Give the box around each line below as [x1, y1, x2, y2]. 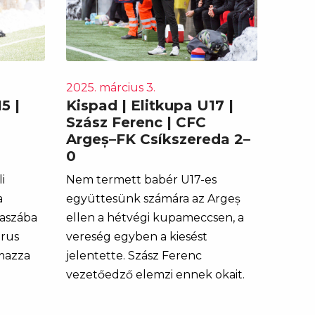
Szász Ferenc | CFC [65, 113, 206, 131]
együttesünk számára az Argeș [65, 191, 240, 205]
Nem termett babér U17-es [65, 172, 217, 186]
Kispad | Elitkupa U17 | [65, 96, 233, 114]
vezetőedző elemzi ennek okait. [65, 267, 245, 281]
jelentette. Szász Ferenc [65, 248, 202, 262]
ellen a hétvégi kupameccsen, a [65, 210, 244, 224]
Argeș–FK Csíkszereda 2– [65, 130, 250, 148]
